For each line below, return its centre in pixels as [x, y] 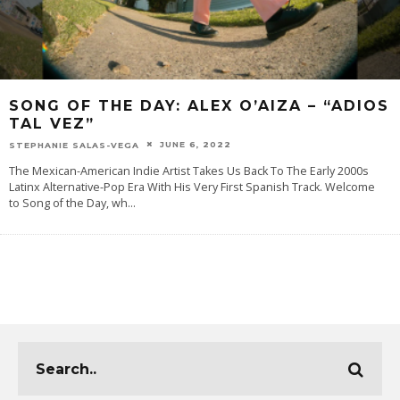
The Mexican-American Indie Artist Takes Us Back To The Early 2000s [189, 171]
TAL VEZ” [52, 123]
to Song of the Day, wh [68, 204]
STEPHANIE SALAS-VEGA [74, 145]
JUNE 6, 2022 [196, 144]
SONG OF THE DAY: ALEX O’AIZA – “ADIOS [199, 105]
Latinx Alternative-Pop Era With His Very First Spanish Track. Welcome [192, 187]
